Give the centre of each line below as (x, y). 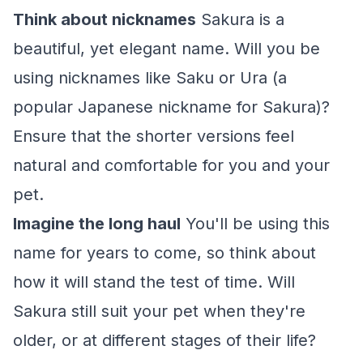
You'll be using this (255, 224)
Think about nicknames (105, 19)
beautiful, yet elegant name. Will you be (167, 49)
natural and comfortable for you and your (171, 165)
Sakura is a (240, 19)
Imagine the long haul (97, 224)
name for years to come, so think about (164, 253)
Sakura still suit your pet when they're (159, 311)
